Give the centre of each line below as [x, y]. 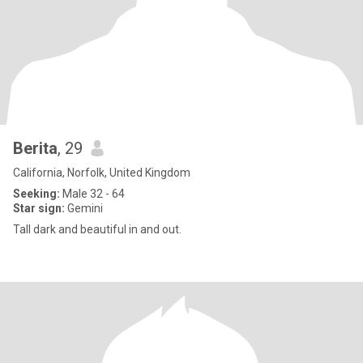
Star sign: [39, 208]
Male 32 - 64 [92, 194]
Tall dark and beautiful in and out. [97, 229]
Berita [35, 148]
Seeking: [36, 194]
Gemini [84, 208]
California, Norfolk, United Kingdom [102, 173]
